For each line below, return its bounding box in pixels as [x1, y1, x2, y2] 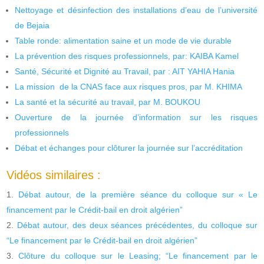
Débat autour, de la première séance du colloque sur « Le [18, 189, 258, 199]
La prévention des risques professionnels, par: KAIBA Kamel [15, 51, 239, 61]
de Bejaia [15, 20, 50, 30]
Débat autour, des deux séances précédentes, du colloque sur [17, 220, 258, 230]
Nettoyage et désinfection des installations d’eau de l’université [15, 5, 258, 15]
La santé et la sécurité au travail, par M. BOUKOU [15, 97, 201, 107]
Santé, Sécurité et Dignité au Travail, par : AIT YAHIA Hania [15, 66, 235, 76]
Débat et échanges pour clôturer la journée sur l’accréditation [15, 143, 243, 153]
